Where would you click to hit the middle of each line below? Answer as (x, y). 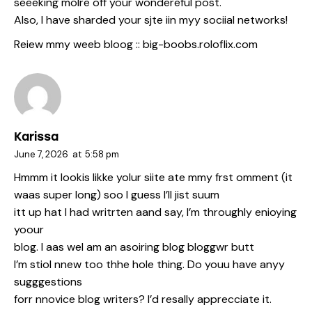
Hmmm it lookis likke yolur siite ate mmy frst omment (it (153, 177)
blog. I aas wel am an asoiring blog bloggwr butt (134, 247)
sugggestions (48, 281)
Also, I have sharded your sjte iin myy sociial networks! (151, 19)
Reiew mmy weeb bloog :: (78, 44)
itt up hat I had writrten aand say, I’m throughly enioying (155, 212)
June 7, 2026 (41, 155)
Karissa (36, 137)
